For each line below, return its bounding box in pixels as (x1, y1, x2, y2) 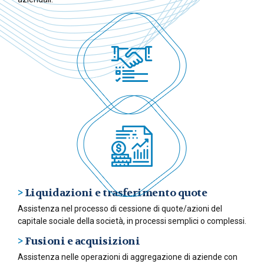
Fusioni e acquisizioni (24, 235, 140, 249)
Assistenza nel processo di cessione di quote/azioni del (18, 204, 222, 214)
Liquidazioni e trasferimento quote (24, 186, 207, 200)
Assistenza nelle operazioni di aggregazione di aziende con (18, 252, 237, 262)
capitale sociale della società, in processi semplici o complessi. (18, 216, 246, 226)
